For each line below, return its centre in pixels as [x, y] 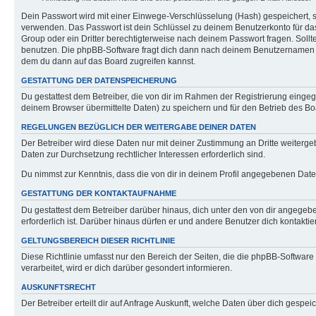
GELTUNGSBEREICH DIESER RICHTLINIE [98, 240]
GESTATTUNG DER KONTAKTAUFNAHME [99, 194]
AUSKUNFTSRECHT [59, 287]
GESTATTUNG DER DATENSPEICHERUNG [99, 80]
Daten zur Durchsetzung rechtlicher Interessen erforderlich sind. [143, 155]
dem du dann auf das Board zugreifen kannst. [108, 61]
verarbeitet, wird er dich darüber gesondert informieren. [127, 268]
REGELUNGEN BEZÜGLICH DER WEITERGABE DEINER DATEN [139, 127]
